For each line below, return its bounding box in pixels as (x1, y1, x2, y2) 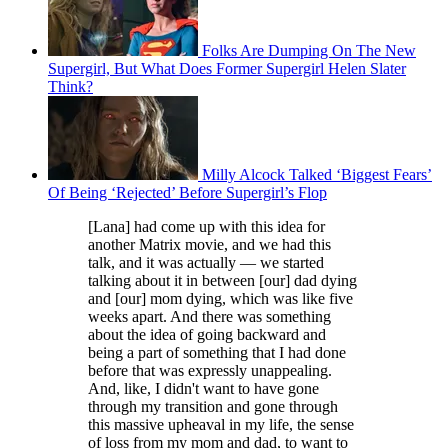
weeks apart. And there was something (88, 308, 331, 326)
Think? (48, 78, 93, 96)
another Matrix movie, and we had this (88, 236, 331, 254)
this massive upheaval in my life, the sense (88, 416, 354, 434)
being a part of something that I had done (88, 344, 346, 362)
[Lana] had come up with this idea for (88, 218, 325, 236)
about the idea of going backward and (88, 326, 326, 344)
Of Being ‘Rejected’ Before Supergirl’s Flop (48, 184, 327, 202)
